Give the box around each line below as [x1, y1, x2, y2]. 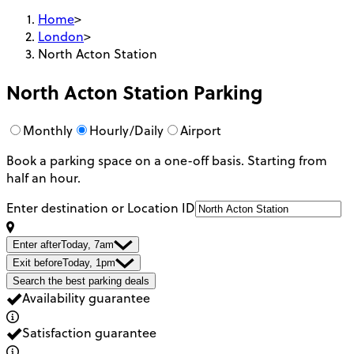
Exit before [13, 256, 62, 269]
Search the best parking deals [13, 274, 149, 287]
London [38, 28, 84, 45]
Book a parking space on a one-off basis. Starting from [6, 151, 327, 169]
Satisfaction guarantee [22, 323, 156, 341]
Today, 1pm [62, 256, 115, 269]
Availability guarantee [22, 288, 150, 307]
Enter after [13, 238, 61, 250]
